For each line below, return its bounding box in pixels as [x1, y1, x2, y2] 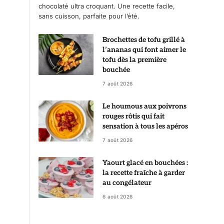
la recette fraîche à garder [102, 168, 185, 177]
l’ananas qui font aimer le [102, 45, 186, 54]
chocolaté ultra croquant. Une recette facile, [38, 1, 175, 10]
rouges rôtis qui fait [102, 111, 164, 120]
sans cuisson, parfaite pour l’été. [38, 11, 139, 20]
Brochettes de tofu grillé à [102, 35, 185, 44]
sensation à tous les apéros [102, 121, 188, 130]
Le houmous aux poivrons [102, 101, 186, 110]
